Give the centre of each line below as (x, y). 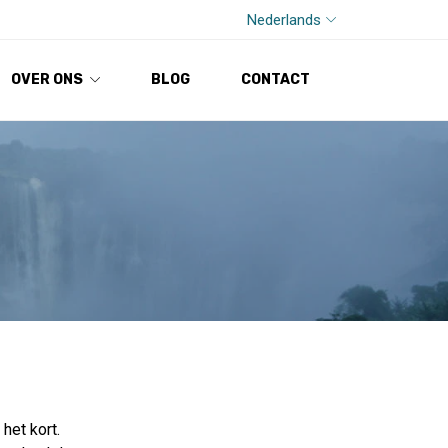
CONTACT (275, 79)
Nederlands (284, 19)
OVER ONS (46, 79)
